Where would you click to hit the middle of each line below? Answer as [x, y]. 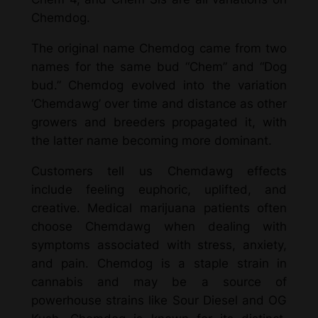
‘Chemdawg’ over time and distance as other [159, 103]
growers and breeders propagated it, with [159, 122]
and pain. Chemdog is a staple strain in [159, 263]
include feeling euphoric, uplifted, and [159, 189]
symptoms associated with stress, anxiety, [159, 245]
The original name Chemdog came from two [159, 48]
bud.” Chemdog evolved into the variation [159, 85]
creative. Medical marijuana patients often [159, 208]
